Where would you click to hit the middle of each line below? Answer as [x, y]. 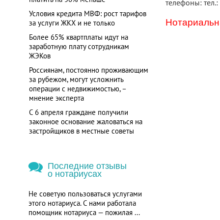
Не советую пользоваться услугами [85, 194]
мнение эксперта [56, 98]
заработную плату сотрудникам [79, 46]
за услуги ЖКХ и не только [72, 23]
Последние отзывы [87, 166]
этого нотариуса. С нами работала [82, 203]
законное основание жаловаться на [85, 122]
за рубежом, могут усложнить [76, 79]
